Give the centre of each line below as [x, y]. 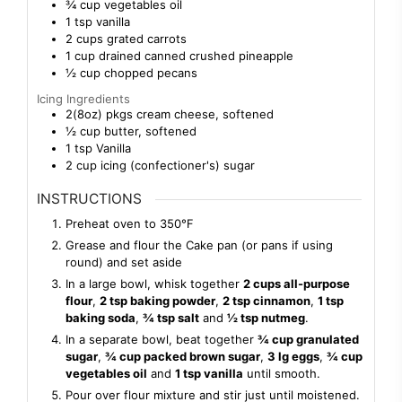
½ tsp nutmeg [266, 318]
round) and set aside [124, 262]
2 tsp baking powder [157, 301]
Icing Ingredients [83, 98]
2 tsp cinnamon [267, 301]
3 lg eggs [293, 357]
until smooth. [282, 374]
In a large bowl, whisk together [154, 284]
